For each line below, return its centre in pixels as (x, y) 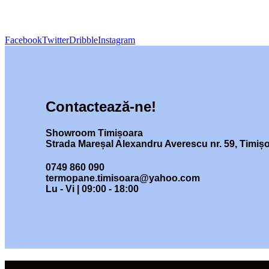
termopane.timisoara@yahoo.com (123, 178)
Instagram (116, 40)
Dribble (83, 40)
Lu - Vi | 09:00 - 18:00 (92, 189)
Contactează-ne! (101, 106)
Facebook (23, 40)
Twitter (56, 40)
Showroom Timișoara (94, 133)
